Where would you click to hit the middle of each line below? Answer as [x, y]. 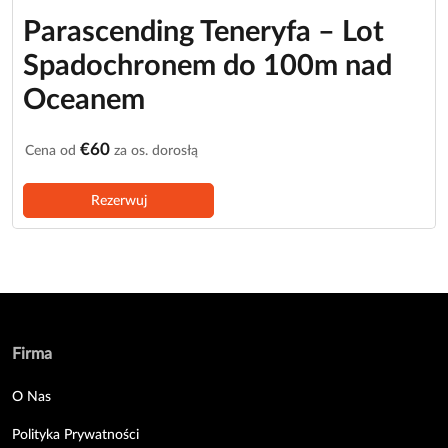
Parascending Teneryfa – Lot [203, 32]
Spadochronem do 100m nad [207, 66]
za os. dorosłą [154, 150]
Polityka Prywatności [75, 434]
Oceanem [84, 100]
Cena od [52, 150]
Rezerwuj [118, 200]
